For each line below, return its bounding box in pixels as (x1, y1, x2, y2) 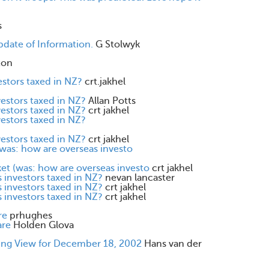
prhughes (10, 210, 52, 221)
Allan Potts (88, 95, 136, 106)
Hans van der (144, 238, 202, 249)
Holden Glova (13, 220, 74, 231)
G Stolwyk (95, 39, 140, 50)
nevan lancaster (105, 172, 175, 183)
